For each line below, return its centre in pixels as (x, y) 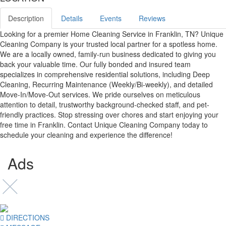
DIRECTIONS (27, 217)
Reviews (152, 18)
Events (111, 18)
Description (26, 18)
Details (72, 18)
